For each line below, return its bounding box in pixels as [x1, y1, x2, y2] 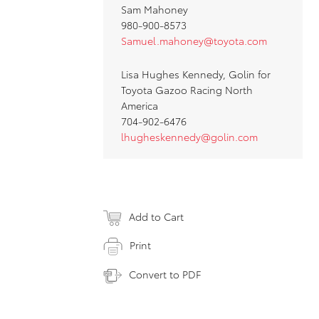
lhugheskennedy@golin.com [121, 129, 258, 144]
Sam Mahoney [121, 1, 188, 16]
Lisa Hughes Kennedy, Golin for [121, 66, 271, 81]
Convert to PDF [129, 267, 201, 282]
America [121, 98, 158, 113]
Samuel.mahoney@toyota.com [121, 33, 267, 48]
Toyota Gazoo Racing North [121, 82, 253, 97]
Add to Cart [129, 209, 184, 224]
